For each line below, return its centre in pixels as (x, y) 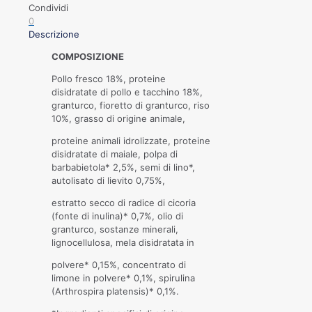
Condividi (48, 8)
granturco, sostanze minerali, (115, 229)
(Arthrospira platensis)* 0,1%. (115, 291)
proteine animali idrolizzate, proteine (131, 141)
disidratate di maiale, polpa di (115, 154)
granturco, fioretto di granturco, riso (131, 106)
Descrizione (54, 34)
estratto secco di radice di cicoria (124, 203)
